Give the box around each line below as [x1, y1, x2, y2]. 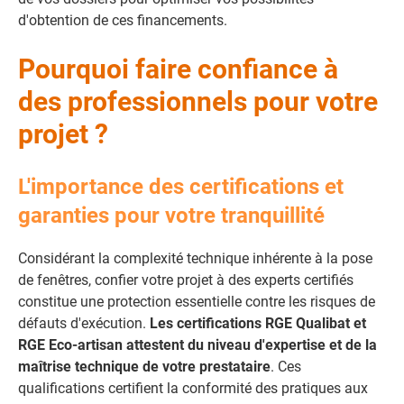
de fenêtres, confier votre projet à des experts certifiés [18, 271, 353, 289]
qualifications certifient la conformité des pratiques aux [18, 380, 368, 397]
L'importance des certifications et [18, 174, 344, 199]
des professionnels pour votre [18, 86, 378, 117]
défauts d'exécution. [18, 315, 150, 332]
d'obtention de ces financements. [18, 12, 227, 29]
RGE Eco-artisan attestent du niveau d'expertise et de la [18, 336, 377, 353]
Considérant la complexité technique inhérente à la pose [18, 250, 372, 267]
